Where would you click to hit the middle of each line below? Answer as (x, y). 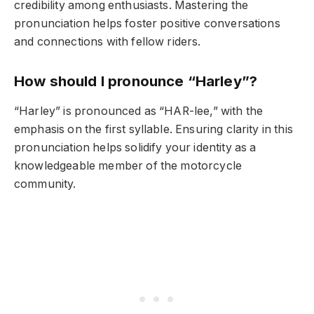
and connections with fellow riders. (108, 41)
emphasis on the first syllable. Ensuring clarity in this (153, 129)
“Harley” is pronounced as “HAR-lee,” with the (139, 111)
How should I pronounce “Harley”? (136, 81)
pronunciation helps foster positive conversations (147, 23)
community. (45, 184)
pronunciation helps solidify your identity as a (135, 147)
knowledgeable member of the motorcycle (128, 165)
